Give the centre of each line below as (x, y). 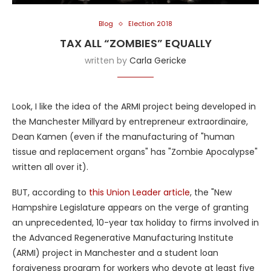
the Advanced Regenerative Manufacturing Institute (123, 238)
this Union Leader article (139, 193)
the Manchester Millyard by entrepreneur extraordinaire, (130, 122)
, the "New (211, 193)
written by (107, 61)
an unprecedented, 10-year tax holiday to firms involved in (135, 223)
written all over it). (50, 167)
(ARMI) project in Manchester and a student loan (115, 253)
